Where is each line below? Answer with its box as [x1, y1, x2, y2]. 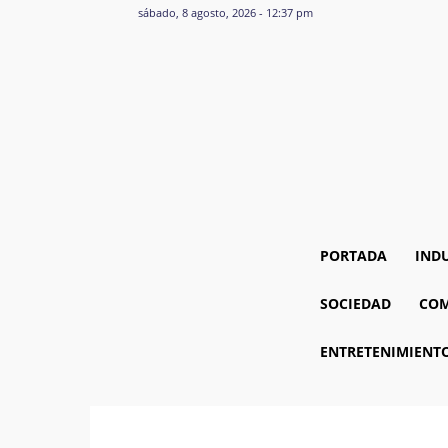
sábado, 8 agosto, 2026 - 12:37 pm [138, 4, 313, 20]
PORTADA [319, 246, 387, 265]
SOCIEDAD [319, 294, 391, 313]
